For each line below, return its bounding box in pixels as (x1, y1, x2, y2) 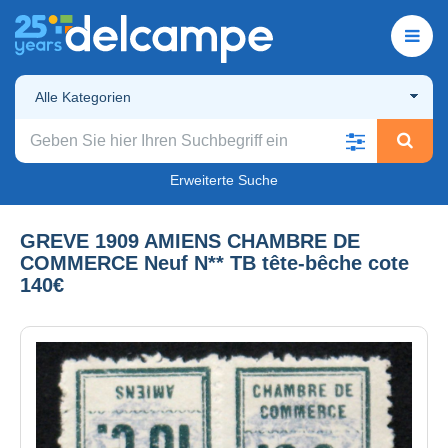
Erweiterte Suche (170, 171, 278, 188)
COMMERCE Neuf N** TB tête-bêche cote (20, 251, 409, 274)
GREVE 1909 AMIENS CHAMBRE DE (20, 229, 360, 252)
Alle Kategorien (35, 88, 131, 105)
